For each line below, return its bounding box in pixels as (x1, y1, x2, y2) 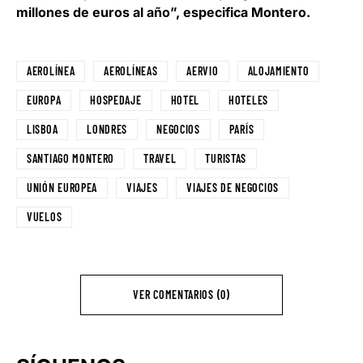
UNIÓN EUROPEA (27, 180, 98, 194)
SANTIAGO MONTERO (27, 151, 115, 165)
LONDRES (87, 122, 128, 136)
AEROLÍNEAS (104, 63, 158, 78)
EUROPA (27, 92, 62, 107)
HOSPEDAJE (90, 92, 142, 107)
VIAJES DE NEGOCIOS (186, 180, 279, 194)
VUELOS (27, 209, 62, 224)
